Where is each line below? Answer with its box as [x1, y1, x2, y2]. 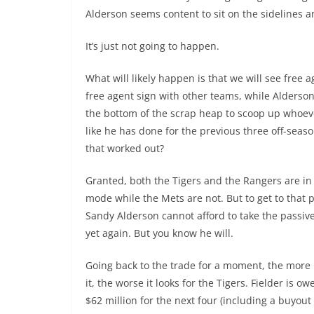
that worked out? [86, 142, 164, 156]
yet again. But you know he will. [86, 226, 233, 240]
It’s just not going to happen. [86, 39, 219, 53]
